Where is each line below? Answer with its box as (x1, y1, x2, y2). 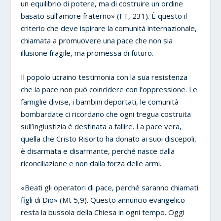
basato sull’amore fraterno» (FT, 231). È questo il (21, 10, 187, 21)
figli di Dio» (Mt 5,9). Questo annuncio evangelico (21, 194, 185, 205)
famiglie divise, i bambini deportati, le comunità (21, 96, 179, 107)
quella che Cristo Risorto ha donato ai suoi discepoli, (21, 133, 197, 144)
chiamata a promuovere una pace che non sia (21, 35, 173, 45)
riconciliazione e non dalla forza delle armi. (21, 158, 162, 168)
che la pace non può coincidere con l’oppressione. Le (21, 84, 198, 94)
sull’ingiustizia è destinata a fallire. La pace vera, (21, 121, 182, 131)
